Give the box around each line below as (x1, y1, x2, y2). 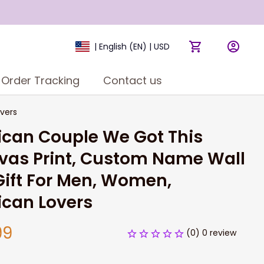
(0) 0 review (186, 227, 236, 239)
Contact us (103, 72, 162, 88)
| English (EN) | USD (94, 41, 170, 52)
